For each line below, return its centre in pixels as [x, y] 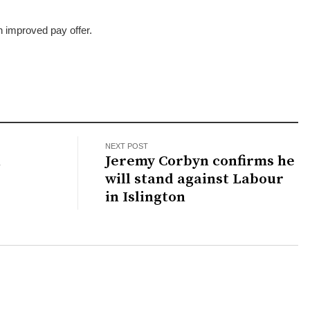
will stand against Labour [195, 179]
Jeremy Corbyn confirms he [200, 161]
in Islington [146, 197]
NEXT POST [127, 146]
